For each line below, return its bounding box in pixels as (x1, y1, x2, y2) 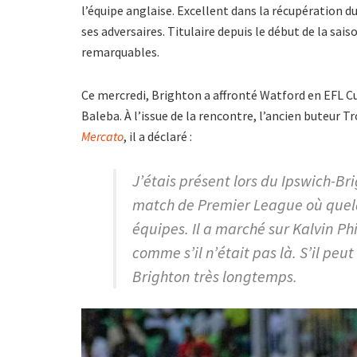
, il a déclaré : (124, 128, 192, 144)
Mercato (81, 128, 124, 144)
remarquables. (81, 44, 159, 60)
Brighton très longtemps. (132, 266, 297, 286)
